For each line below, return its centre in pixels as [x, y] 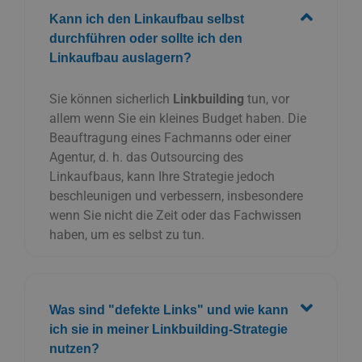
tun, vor [267, 99]
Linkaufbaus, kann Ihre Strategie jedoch [162, 176]
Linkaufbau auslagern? [120, 57]
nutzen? [74, 348]
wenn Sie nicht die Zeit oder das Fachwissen [175, 215]
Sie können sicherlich [111, 99]
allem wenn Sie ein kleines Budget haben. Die [178, 118]
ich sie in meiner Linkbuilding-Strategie [168, 329]
